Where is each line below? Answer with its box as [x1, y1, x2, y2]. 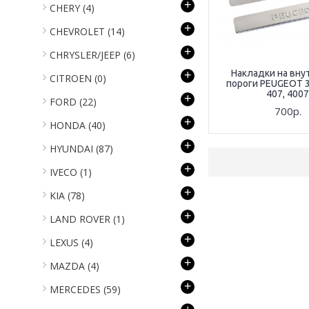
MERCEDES [50, 283, 103, 296]
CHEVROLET [50, 25, 108, 38]
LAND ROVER [50, 212, 113, 226]
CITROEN [50, 72, 94, 85]
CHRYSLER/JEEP [50, 48, 123, 61]
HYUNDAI [50, 142, 96, 155]
